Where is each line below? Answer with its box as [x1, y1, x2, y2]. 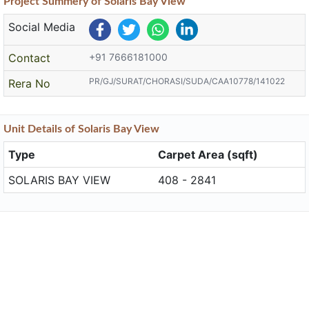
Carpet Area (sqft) [158, 148, 259, 161]
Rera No [8, 77, 51, 90]
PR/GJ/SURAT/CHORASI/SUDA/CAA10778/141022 [89, 76, 286, 86]
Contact [8, 51, 51, 65]
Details [28, 123, 62, 134]
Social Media [8, 20, 76, 34]
